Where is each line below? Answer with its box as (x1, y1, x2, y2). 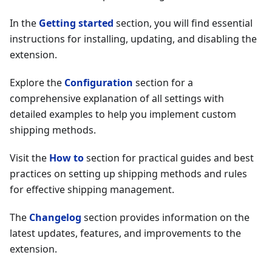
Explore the (10, 76, 64, 89)
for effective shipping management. (10, 183, 174, 196)
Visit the (10, 151, 49, 165)
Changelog (29, 211, 81, 224)
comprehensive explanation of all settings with (10, 92, 224, 105)
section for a (133, 76, 193, 89)
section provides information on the (81, 211, 250, 224)
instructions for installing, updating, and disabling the (10, 32, 257, 46)
